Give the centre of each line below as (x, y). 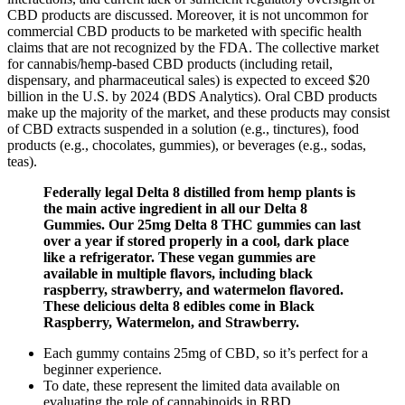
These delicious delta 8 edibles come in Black (179, 306)
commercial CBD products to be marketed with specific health (184, 31)
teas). (22, 161)
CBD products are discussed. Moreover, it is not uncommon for (188, 14)
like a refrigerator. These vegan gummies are (179, 257)
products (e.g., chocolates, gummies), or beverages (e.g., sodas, (187, 145)
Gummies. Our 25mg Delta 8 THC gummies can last (202, 224)
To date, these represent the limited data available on (192, 385)
